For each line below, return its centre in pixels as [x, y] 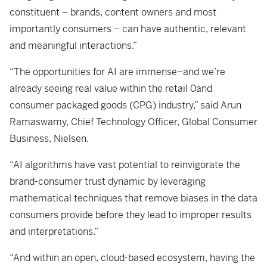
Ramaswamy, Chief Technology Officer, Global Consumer [133, 122]
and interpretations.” [55, 232]
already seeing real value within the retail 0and [111, 89]
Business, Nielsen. [50, 139]
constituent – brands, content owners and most [113, 12]
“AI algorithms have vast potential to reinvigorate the [125, 165]
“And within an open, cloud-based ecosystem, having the [132, 258]
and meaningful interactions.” [73, 46]
